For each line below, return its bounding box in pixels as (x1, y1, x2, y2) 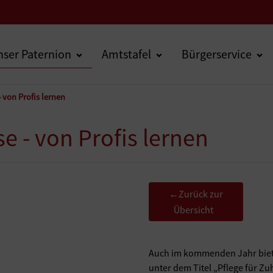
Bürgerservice (182, 46, 252, 62)
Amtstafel (102, 46, 151, 62)
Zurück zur (178, 188, 223, 200)
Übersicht (173, 204, 213, 216)
